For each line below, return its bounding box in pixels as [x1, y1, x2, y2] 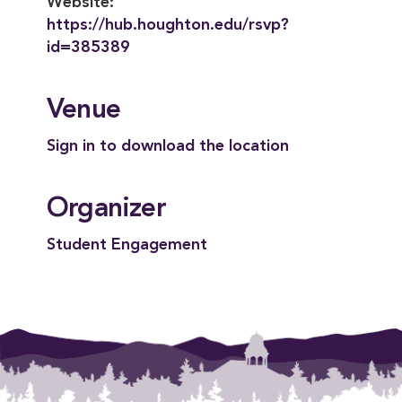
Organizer [47, 196, 166, 223]
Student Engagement [47, 237, 207, 253]
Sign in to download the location [47, 138, 289, 154]
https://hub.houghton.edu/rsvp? [47, 17, 289, 33]
